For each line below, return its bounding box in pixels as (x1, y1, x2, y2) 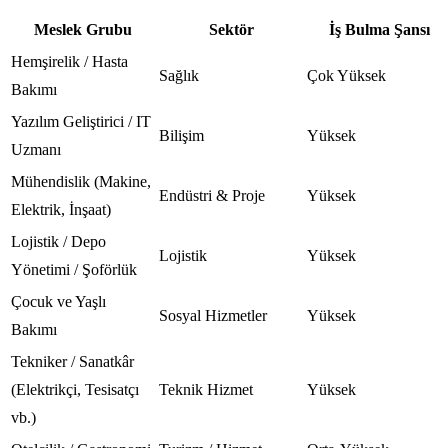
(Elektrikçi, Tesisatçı (11, 380, 139, 398)
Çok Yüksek (307, 66, 386, 84)
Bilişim (159, 126, 204, 144)
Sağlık (159, 66, 199, 84)
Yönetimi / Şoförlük (11, 260, 137, 278)
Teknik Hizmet (159, 380, 253, 398)
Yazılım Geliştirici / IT (11, 112, 151, 130)
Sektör (208, 20, 254, 38)
